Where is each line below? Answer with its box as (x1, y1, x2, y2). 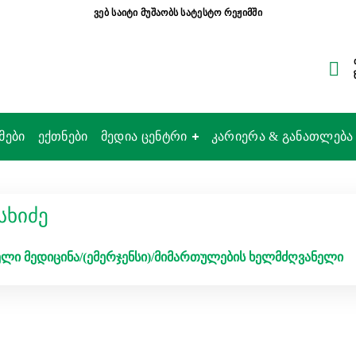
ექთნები (37, 130, 88, 143)
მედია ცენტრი (100, 130, 188, 143)
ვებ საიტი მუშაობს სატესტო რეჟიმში (94, 7, 262, 18)
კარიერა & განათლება (211, 130, 354, 143)
